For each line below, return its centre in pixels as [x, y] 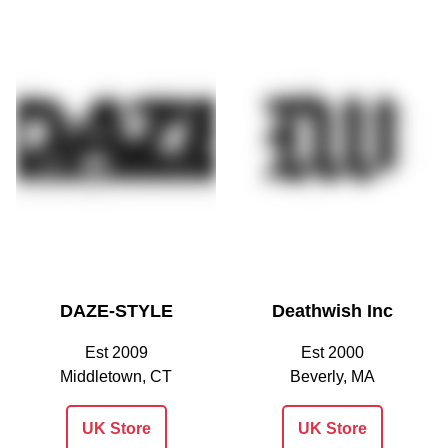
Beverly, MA [332, 376]
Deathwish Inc [332, 310]
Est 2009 [116, 352]
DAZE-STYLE [116, 310]
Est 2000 [332, 352]
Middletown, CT [116, 376]
